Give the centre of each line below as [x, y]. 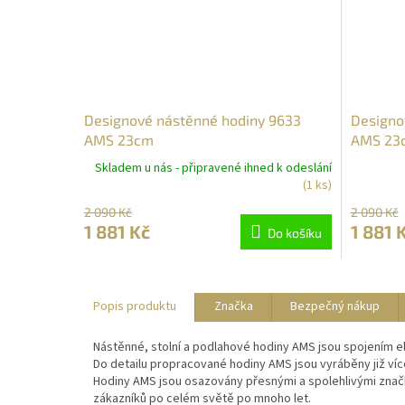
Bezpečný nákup [335, 307]
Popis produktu [135, 307]
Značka [234, 307]
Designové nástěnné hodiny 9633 [193, 119]
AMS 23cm [119, 139]
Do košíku [294, 232]
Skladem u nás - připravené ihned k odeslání [213, 168]
